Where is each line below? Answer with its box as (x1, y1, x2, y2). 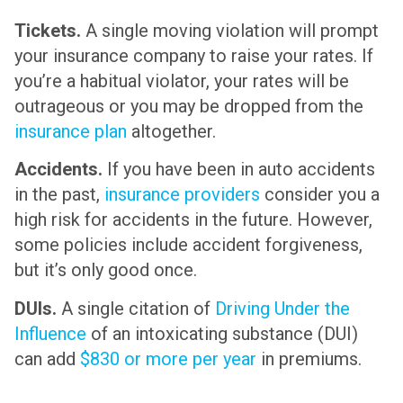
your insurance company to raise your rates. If (14, 44, 373, 67)
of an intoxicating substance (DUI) (86, 322, 358, 345)
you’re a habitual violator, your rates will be (14, 69, 349, 92)
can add (14, 347, 80, 370)
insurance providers (104, 184, 260, 206)
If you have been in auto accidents (103, 158, 375, 181)
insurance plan (14, 120, 127, 142)
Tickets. (14, 19, 81, 41)
